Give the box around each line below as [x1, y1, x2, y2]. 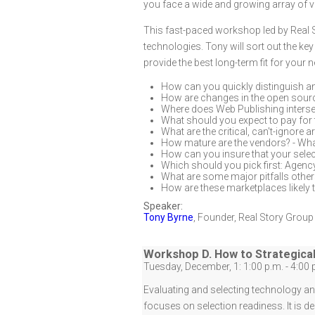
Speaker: [143, 200, 183, 212]
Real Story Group [238, 212, 314, 223]
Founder [198, 212, 234, 223]
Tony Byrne [143, 212, 193, 223]
